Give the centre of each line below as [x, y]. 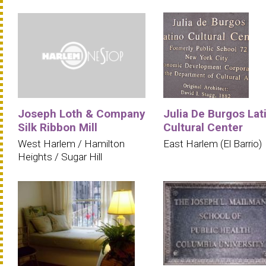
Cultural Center [203, 127]
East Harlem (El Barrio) [213, 143]
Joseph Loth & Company [82, 113]
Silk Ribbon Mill [58, 127]
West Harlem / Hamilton [71, 143]
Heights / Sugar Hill [60, 156]
